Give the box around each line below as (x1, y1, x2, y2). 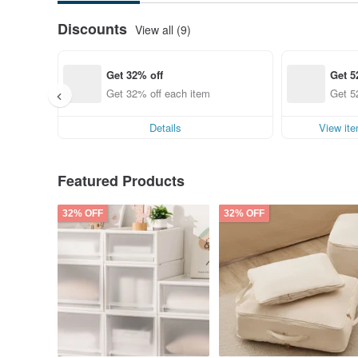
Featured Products (58, 170, 185, 191)
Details (149, 120, 181, 135)
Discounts (58, 18, 127, 39)
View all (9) (135, 21, 191, 38)
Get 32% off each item (106, 85, 210, 101)
